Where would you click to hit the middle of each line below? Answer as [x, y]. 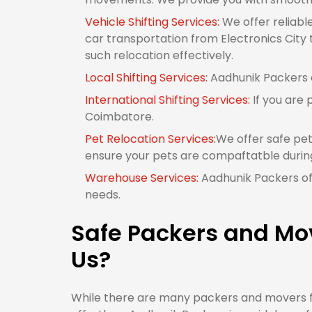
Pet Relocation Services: [150, 139]
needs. [103, 195]
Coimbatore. [119, 117]
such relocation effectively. [159, 55]
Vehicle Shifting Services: [154, 22]
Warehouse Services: [143, 178]
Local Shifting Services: [148, 78]
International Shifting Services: [169, 100]
